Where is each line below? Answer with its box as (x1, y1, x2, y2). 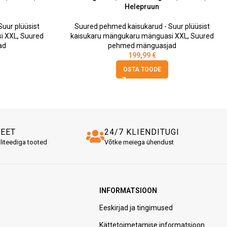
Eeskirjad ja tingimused (99, 204, 173, 212)
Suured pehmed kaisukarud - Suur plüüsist (74, 22, 210, 31)
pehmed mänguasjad (107, 42, 176, 50)
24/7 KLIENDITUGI (104, 127, 180, 137)
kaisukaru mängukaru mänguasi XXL (70, 32, 187, 41)
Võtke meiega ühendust (104, 138, 174, 146)
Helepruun (125, 3, 159, 11)
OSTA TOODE (123, 66, 161, 73)
